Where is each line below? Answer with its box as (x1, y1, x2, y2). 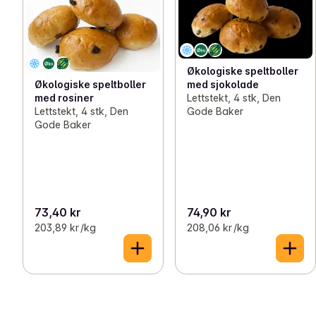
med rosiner (35, 92, 94, 104)
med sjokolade (187, 78, 259, 90)
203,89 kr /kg (35, 221, 96, 233)
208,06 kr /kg (187, 221, 249, 233)
